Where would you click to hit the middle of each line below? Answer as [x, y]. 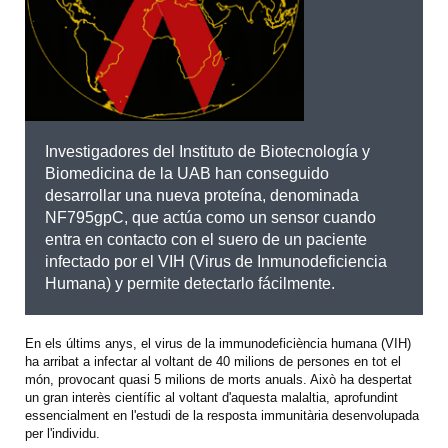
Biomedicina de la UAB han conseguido [187, 173]
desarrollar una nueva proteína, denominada [202, 195]
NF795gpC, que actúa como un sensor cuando [210, 217]
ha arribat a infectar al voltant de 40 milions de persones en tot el [213, 361]
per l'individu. [62, 433]
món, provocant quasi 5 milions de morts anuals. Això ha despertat [218, 379]
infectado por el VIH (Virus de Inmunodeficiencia [216, 261]
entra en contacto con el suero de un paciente [206, 239]
